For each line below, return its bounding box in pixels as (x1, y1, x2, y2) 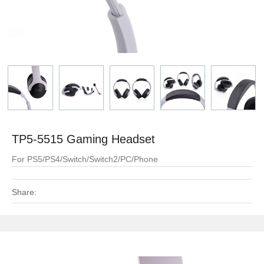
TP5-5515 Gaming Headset (12, 133, 155, 146)
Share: (12, 187, 37, 197)
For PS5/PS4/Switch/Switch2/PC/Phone (12, 154, 158, 164)
